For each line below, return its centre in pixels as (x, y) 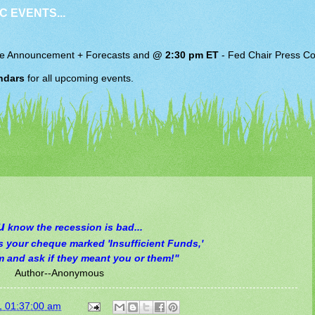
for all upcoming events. (79, 78)
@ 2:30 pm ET (186, 56)
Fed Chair (250, 56)
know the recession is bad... (74, 227)
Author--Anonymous (59, 272)
